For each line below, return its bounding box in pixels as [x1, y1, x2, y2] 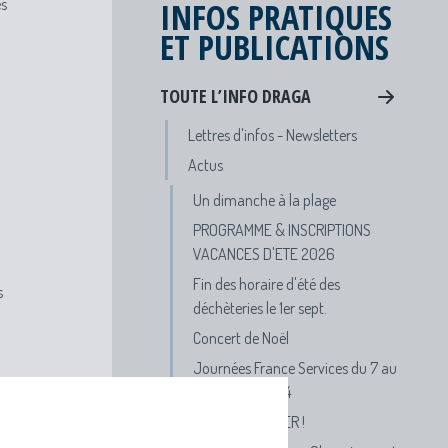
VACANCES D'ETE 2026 [193, 244, 335, 264]
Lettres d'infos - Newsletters [188, 125, 357, 145]
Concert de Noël [193, 328, 289, 348]
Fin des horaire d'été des [193, 274, 340, 294]
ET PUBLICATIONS [160, 24, 389, 70]
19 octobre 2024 [193, 382, 291, 402]
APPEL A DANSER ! [193, 412, 305, 432]
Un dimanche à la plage [193, 190, 336, 210]
